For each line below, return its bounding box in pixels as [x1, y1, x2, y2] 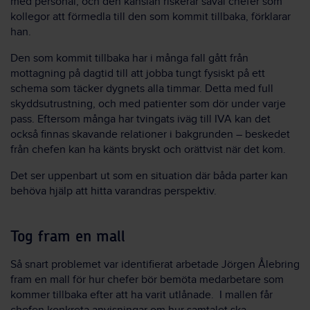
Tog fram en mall [10, 228, 125, 244]
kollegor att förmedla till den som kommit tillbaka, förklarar [10, 10, 291, 24]
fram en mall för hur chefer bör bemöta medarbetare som [10, 273, 284, 286]
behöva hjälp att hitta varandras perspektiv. [10, 184, 217, 198]
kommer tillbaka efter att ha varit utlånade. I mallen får [10, 288, 273, 302]
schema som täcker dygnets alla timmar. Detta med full [10, 82, 273, 95]
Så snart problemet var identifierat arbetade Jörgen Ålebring [10, 257, 300, 271]
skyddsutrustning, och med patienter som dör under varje [10, 97, 286, 111]
